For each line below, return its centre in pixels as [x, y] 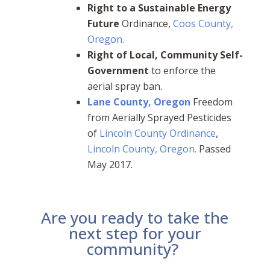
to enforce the [182, 71]
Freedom [211, 102]
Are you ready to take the [135, 218]
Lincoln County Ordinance [157, 133]
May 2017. [110, 165]
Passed [213, 149]
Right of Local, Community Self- [165, 55]
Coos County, [203, 24]
